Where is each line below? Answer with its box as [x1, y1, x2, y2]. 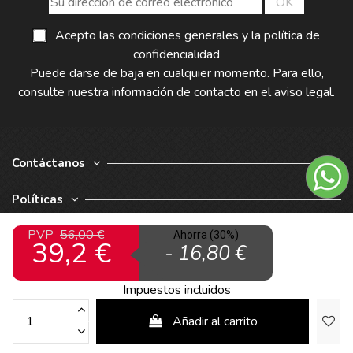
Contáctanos [12, 155, 85, 172]
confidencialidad [133, 46, 220, 64]
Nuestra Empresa [12, 228, 112, 244]
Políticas [12, 191, 63, 208]
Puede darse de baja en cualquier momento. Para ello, [29, 65, 324, 83]
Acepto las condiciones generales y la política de [55, 27, 320, 45]
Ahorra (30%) [173, 229, 239, 242]
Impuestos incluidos [122, 281, 231, 299]
